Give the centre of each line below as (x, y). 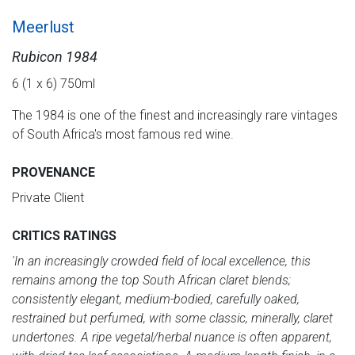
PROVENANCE (53, 172)
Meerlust (43, 27)
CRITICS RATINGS (64, 235)
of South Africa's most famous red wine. (123, 134)
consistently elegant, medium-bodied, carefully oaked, (156, 299)
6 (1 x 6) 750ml (53, 83)
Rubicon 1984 (55, 56)
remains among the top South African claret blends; (151, 280)
